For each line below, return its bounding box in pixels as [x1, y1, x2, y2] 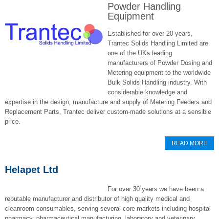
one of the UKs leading [108, 49, 172, 57]
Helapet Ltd [5, 164, 58, 175]
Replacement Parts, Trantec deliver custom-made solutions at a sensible [5, 108, 211, 115]
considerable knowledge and [108, 88, 187, 96]
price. [5, 118, 21, 125]
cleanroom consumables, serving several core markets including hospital [5, 205, 211, 212]
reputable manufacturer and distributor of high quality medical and [5, 195, 190, 202]
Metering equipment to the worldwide [108, 69, 211, 76]
